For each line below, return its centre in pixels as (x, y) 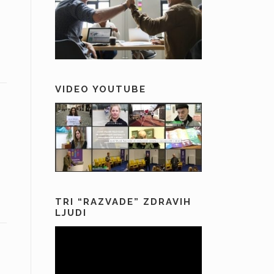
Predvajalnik (78, 233)
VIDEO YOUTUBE (101, 90)
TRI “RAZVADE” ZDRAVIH (123, 202)
